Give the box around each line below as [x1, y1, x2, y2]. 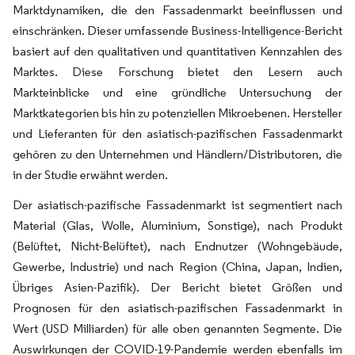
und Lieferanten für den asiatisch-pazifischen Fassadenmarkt [13, 125, 342, 141]
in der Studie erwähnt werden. [13, 166, 168, 182]
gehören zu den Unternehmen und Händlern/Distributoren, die [13, 146, 342, 162]
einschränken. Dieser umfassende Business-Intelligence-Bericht [13, 22, 342, 38]
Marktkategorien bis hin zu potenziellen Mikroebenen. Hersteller [13, 105, 342, 120]
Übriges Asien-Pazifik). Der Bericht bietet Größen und [13, 279, 342, 295]
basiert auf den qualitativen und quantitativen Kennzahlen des [13, 43, 342, 59]
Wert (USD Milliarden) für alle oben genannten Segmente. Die [13, 320, 342, 336]
